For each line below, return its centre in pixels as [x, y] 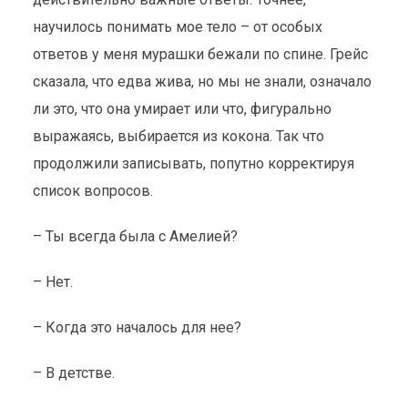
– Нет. [52, 282]
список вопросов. [92, 191]
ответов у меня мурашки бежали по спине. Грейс [200, 54]
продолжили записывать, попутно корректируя [193, 163]
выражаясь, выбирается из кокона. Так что [178, 136]
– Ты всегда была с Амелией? [135, 236]
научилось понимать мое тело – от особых [177, 27]
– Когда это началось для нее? [137, 327]
